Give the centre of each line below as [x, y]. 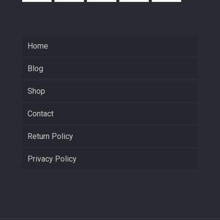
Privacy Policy [52, 159]
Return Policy [50, 136]
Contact [41, 113]
